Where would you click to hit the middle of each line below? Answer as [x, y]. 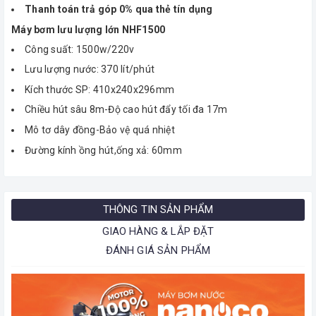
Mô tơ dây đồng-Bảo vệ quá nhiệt [100, 130]
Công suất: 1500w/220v [80, 49]
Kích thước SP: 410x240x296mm [99, 89]
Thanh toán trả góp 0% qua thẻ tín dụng [119, 10]
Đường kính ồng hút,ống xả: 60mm [103, 150]
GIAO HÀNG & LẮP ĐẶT [158, 231]
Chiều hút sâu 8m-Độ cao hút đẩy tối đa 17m [126, 110]
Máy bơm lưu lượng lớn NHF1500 [89, 29]
